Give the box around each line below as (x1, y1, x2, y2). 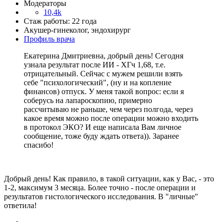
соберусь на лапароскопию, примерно (24, 96, 152, 105)
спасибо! (24, 140, 54, 149)
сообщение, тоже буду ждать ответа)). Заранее (24, 131, 179, 140)
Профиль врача (24, 34, 75, 43)
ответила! (4, 201, 37, 210)
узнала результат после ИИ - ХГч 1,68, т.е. (24, 60, 166, 69)
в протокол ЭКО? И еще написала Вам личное (24, 122, 181, 131)
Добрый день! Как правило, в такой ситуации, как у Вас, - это (4, 174, 214, 183)
